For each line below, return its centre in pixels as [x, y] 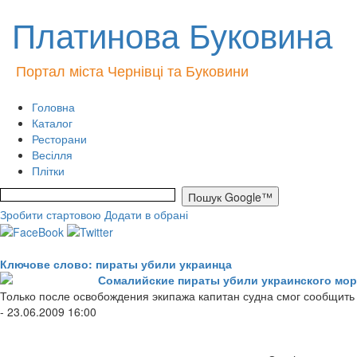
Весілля [52, 155]
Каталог [52, 123]
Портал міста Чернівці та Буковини [132, 70]
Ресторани [59, 139]
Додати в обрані [146, 214]
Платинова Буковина [172, 34]
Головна [53, 107]
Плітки [48, 171]
